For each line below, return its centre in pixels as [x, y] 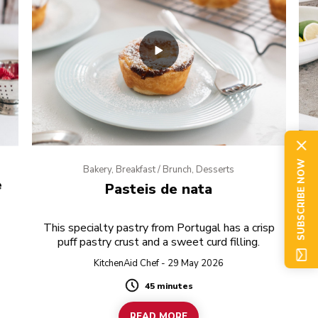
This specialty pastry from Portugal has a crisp [159, 228]
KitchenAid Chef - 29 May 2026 [159, 264]
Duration [148, 291]
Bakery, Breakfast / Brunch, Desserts [159, 170]
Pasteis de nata [159, 190]
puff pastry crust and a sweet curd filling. [159, 242]
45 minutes [169, 286]
